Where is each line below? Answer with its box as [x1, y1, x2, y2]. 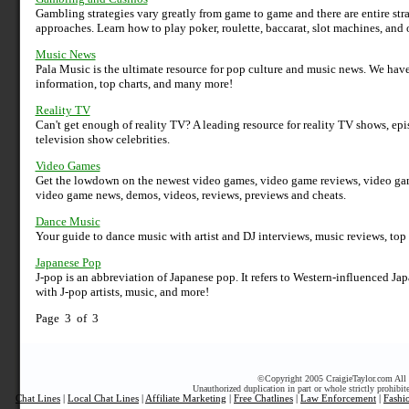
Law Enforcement [300, 393, 376, 404]
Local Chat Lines [68, 393, 139, 404]
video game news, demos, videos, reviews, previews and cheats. [35, 188, 346, 203]
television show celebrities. [35, 132, 170, 147]
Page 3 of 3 [35, 311, 99, 326]
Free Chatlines [234, 393, 293, 404]
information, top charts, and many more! [35, 77, 233, 91]
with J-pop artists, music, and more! [35, 285, 209, 299]
